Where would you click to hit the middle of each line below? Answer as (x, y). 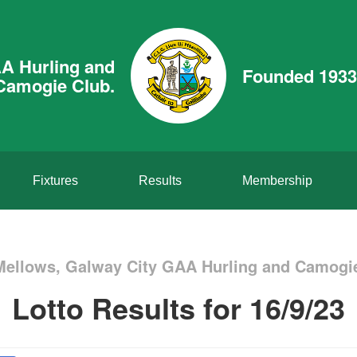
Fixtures (55, 180)
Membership (277, 180)
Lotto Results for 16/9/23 (178, 308)
